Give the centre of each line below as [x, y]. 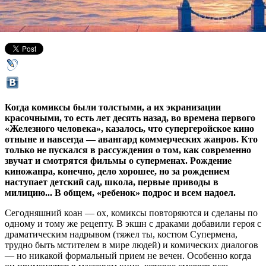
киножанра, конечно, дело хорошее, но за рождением [117, 171]
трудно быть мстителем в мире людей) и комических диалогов [132, 245]
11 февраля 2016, [40, 25]
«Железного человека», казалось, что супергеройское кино [129, 128]
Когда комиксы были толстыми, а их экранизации [113, 107]
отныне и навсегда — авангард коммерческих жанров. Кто [131, 139]
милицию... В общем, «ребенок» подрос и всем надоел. [120, 192]
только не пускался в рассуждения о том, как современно [128, 150]
